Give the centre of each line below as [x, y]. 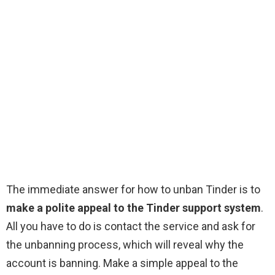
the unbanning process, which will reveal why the [125, 245]
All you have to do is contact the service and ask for [131, 227]
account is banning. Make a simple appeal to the [122, 263]
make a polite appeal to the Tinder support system [134, 208]
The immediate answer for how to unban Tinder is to [133, 190]
